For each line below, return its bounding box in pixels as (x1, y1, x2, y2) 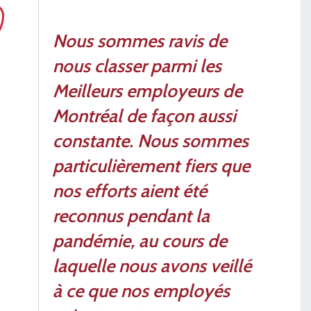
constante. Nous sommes (53, 129, 249, 152)
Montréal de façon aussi (53, 104, 236, 127)
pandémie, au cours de (53, 229, 227, 252)
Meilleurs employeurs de (53, 79, 242, 102)
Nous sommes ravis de (53, 29, 227, 52)
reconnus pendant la (53, 204, 210, 227)
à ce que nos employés (53, 279, 230, 302)
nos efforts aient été (53, 179, 207, 202)
